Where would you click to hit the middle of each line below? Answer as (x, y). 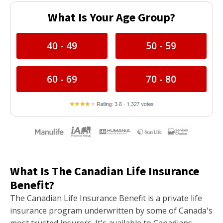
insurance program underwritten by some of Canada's (111, 211)
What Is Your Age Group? (111, 17)
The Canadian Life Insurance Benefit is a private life (106, 198)
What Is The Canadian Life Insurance (105, 171)
